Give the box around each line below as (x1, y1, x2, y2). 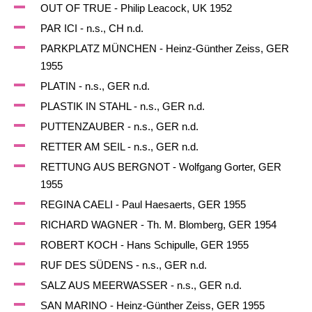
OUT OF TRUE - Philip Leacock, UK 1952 (40, 2, 232, 14)
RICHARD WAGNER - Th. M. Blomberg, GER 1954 (40, 219, 276, 231)
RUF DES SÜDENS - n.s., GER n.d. (40, 259, 207, 271)
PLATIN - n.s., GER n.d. (40, 80, 150, 92)
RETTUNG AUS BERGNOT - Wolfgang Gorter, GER (40, 161, 281, 173)
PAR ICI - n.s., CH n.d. (40, 22, 143, 34)
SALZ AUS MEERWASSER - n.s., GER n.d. (40, 279, 242, 291)
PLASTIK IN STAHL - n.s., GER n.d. (40, 100, 205, 112)
